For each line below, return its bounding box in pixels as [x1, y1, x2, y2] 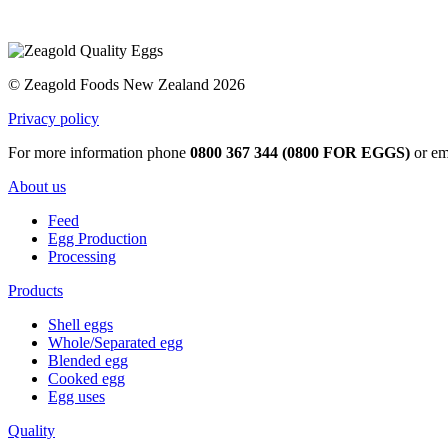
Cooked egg [48, 369, 125, 387]
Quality [8, 421, 55, 439]
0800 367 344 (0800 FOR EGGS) [190, 143, 410, 161]
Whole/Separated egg [48, 333, 183, 351]
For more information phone [8, 143, 190, 161]
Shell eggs [48, 315, 113, 333]
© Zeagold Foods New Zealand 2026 [8, 75, 245, 93]
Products [8, 281, 63, 299]
